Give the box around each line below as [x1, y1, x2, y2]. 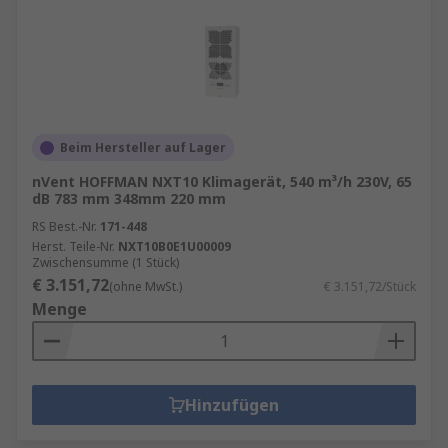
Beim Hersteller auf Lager [60, 139, 226, 156]
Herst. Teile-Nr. [32, 238, 115, 255]
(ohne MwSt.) [109, 278, 182, 295]
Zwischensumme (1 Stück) [32, 254, 179, 271]
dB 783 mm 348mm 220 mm [32, 189, 226, 208]
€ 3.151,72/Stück [324, 278, 416, 295]
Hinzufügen [185, 394, 279, 416]
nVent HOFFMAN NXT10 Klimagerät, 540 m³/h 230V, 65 [32, 172, 412, 191]
